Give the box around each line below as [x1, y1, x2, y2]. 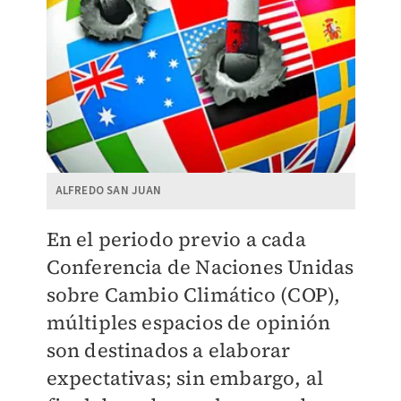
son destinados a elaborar [46, 337, 291, 364]
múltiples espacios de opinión [46, 309, 331, 337]
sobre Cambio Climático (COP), [46, 281, 341, 309]
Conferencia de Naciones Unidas [46, 253, 354, 281]
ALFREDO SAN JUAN [55, 183, 162, 200]
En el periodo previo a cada [46, 226, 306, 253]
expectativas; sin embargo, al [46, 364, 324, 392]
